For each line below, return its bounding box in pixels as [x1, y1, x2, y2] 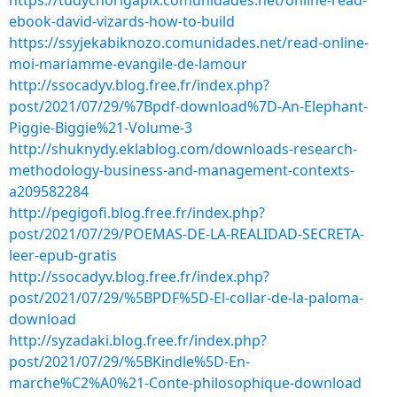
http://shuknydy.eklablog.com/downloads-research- [9, 139, 357, 159]
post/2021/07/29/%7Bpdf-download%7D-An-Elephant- [9, 97, 368, 116]
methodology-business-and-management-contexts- [9, 160, 354, 180]
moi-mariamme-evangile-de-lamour [9, 54, 247, 74]
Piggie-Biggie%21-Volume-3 [9, 118, 192, 137]
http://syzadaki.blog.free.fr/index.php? [9, 331, 267, 350]
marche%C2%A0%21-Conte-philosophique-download [9, 373, 362, 393]
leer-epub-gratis [9, 245, 117, 265]
